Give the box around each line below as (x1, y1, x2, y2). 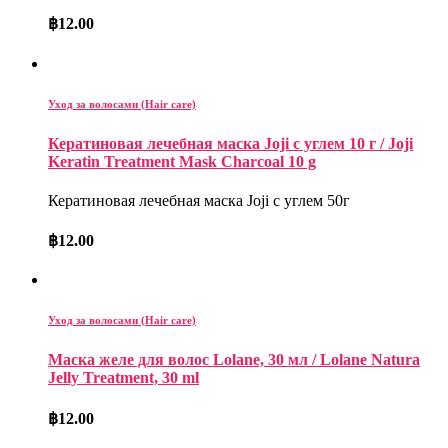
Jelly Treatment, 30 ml (48, 369, 199, 387)
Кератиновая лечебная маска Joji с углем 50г (48, 191, 350, 209)
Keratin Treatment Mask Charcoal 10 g (48, 152, 316, 170)
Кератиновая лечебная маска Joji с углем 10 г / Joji (48, 134, 413, 152)
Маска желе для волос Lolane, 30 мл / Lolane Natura (48, 351, 420, 369)
